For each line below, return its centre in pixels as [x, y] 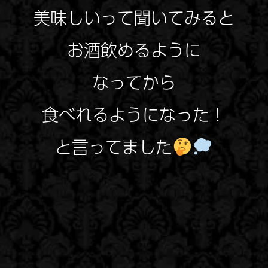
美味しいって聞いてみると [134, 17]
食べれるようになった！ [134, 114]
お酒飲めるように [134, 50]
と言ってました [113, 147]
